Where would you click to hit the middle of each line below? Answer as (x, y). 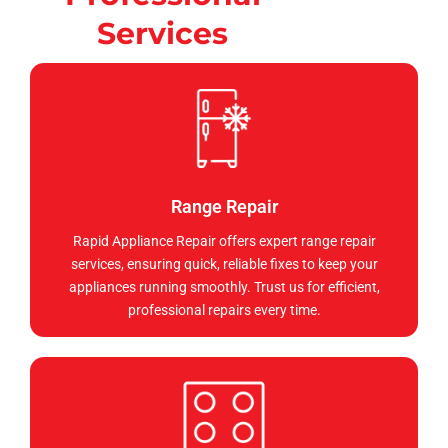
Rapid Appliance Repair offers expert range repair (224, 241)
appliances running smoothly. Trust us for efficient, (224, 287)
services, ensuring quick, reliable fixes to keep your (224, 264)
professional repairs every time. (224, 310)
